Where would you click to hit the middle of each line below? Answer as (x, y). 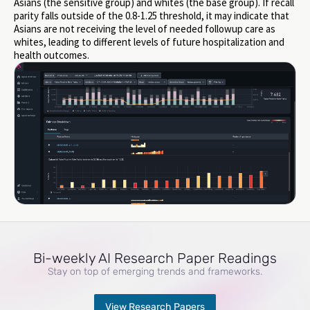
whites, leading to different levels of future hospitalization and (149, 42)
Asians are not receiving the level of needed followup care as (145, 29)
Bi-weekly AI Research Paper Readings (155, 258)
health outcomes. (52, 55)
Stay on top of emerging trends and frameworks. (155, 271)
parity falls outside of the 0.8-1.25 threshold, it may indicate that (152, 16)
